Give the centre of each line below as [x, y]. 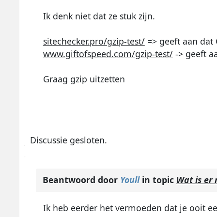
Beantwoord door [81, 180]
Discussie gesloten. [69, 140]
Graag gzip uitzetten [84, 79]
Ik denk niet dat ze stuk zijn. [100, 16]
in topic [158, 180]
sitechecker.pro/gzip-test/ [94, 41]
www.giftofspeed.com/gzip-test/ [108, 54]
